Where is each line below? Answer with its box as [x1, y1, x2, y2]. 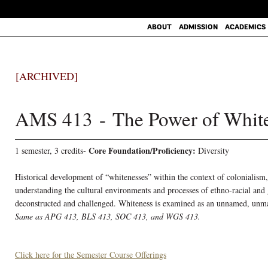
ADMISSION [178, 22, 218, 32]
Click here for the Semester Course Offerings [15, 249, 166, 260]
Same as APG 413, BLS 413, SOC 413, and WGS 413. [15, 211, 200, 222]
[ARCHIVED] [16, 69, 78, 83]
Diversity [196, 145, 229, 156]
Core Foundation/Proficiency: [89, 144, 196, 157]
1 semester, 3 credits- [15, 145, 89, 156]
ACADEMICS [224, 22, 266, 32]
